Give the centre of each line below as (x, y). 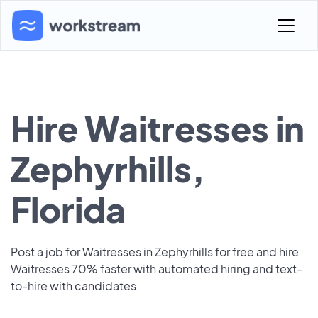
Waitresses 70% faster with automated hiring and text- (157, 269)
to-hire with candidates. (75, 286)
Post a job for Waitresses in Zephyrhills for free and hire (155, 252)
